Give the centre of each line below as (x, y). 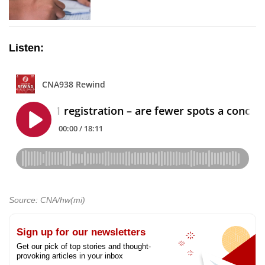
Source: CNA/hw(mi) (47, 200)
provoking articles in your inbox (70, 256)
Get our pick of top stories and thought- (84, 247)
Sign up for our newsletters (81, 232)
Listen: (26, 48)
